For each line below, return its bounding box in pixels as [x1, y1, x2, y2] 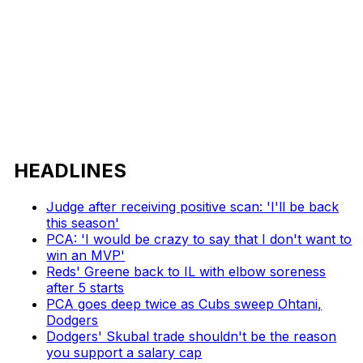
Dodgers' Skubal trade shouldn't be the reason [46, 327, 337, 344]
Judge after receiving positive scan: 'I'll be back [46, 198, 340, 215]
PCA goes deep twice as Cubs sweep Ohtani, [46, 295, 322, 312]
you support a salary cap [46, 344, 203, 361]
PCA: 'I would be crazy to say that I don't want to [46, 230, 352, 247]
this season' [46, 214, 120, 231]
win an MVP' [46, 246, 126, 263]
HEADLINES [14, 158, 127, 182]
